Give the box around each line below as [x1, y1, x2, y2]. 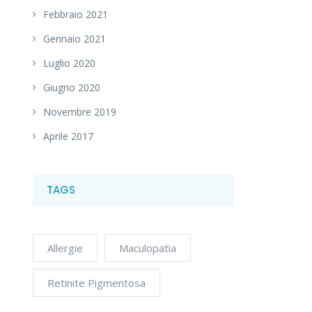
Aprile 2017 [43, 129, 93, 143]
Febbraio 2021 [43, 7, 108, 21]
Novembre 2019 [43, 104, 116, 118]
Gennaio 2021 [43, 31, 106, 45]
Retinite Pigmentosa [47, 275, 146, 290]
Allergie [47, 240, 83, 255]
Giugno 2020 [43, 80, 100, 94]
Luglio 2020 [43, 56, 95, 70]
